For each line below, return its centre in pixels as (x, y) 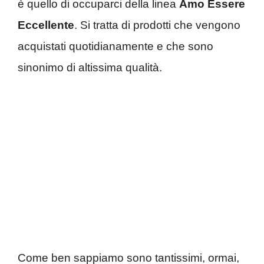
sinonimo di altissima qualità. (90, 68)
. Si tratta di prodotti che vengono (157, 25)
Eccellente (46, 25)
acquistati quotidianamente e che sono (115, 47)
